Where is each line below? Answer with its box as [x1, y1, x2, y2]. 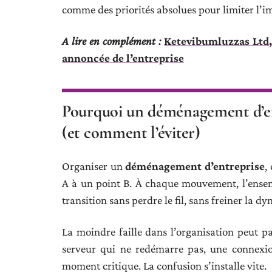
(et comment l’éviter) [62, 122, 200, 143]
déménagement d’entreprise [125, 160, 265, 172]
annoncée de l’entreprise [62, 52, 184, 64]
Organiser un [62, 160, 126, 172]
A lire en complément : [62, 35, 161, 47]
